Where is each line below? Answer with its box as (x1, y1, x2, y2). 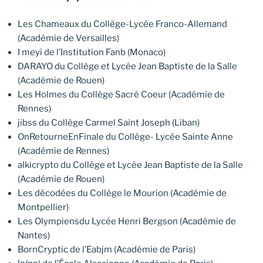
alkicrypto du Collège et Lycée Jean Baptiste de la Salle (18, 160, 243, 171)
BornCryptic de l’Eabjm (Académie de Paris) (18, 244, 195, 255)
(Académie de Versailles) (18, 33, 119, 44)
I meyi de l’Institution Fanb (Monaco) (18, 47, 166, 58)
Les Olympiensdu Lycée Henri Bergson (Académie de (18, 216, 236, 227)
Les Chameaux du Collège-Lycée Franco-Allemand (18, 19, 227, 30)
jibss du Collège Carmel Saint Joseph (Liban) (18, 117, 200, 129)
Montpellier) (18, 202, 69, 213)
